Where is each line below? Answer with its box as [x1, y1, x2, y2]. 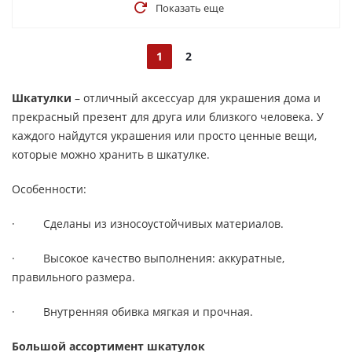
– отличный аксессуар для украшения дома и [71, 90, 321, 105]
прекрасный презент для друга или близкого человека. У [12, 109, 324, 124]
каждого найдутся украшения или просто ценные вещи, [12, 128, 317, 143]
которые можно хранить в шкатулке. [12, 147, 210, 162]
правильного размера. [12, 269, 135, 284]
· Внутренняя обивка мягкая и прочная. [12, 304, 253, 319]
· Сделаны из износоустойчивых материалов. [12, 216, 284, 231]
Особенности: [12, 181, 86, 196]
